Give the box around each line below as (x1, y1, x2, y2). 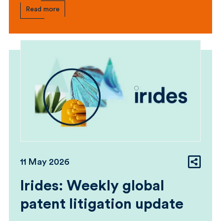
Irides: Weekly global (20, 179, 164, 194)
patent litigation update (20, 197, 184, 212)
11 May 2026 (20, 157, 70, 167)
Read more (26, 5, 60, 13)
